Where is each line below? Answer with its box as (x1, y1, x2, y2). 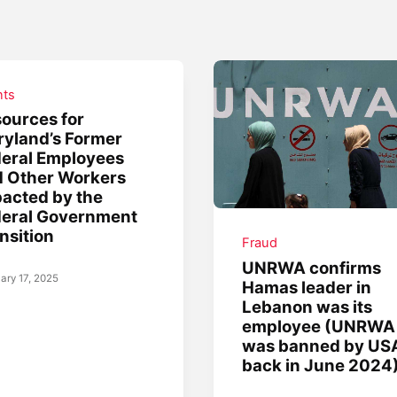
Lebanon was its (242, 296, 373, 316)
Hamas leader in (242, 276, 372, 297)
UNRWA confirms (242, 257, 382, 277)
